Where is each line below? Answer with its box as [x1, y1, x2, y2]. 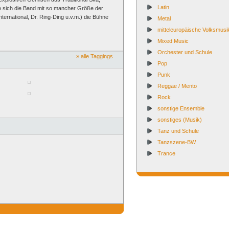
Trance [157, 150, 175, 156]
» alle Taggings [76, 53, 113, 59]
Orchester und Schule [157, 49, 212, 55]
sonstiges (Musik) [157, 117, 202, 123]
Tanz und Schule [157, 128, 199, 134]
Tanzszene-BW [157, 139, 196, 145]
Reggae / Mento [157, 83, 197, 89]
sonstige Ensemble [157, 105, 204, 111]
